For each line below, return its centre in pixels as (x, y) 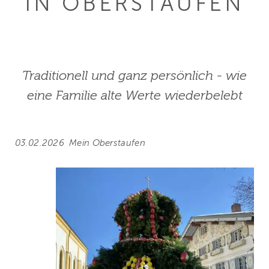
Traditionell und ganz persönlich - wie (134, 75)
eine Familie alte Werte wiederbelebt (134, 95)
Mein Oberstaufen (107, 143)
